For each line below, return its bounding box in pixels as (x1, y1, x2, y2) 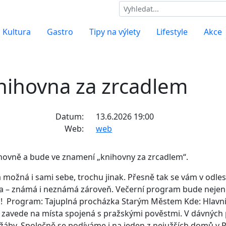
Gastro (47, 26, 73, 37)
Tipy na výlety (89, 26, 140, 37)
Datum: (55, 110, 84, 122)
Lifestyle (156, 26, 188, 37)
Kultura (3, 26, 31, 37)
